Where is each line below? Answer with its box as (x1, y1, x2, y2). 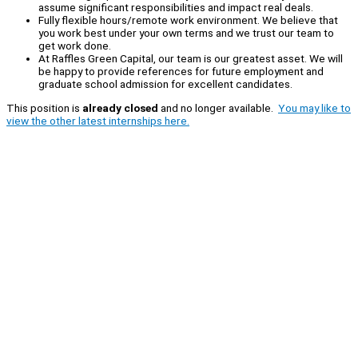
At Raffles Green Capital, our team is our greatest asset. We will (38, 52, 343, 66)
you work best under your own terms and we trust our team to (38, 26, 334, 40)
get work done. (38, 39, 113, 53)
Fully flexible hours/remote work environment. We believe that (38, 14, 338, 27)
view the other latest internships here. (6, 113, 189, 127)
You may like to (278, 101, 351, 114)
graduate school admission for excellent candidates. (38, 78, 292, 91)
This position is (6, 101, 82, 114)
